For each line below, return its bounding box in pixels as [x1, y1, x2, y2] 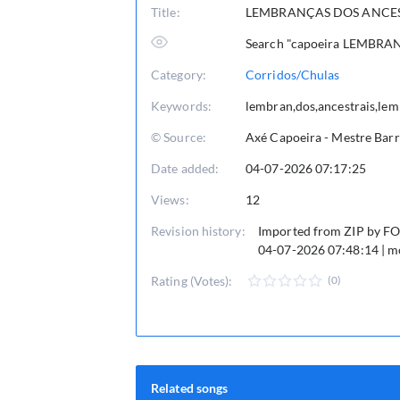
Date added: [151, 161, 220, 176]
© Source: [151, 129, 206, 145]
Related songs [151, 379, 229, 396]
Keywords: [151, 98, 212, 113]
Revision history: [151, 223, 246, 238]
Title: [151, 4, 180, 20]
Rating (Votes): [151, 273, 233, 288]
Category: [151, 67, 206, 82]
